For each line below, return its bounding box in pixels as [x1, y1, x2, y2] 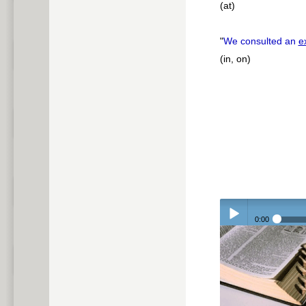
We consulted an [223, 36, 298, 47]
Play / [219, 241, 244, 253]
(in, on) [219, 53, 251, 65]
